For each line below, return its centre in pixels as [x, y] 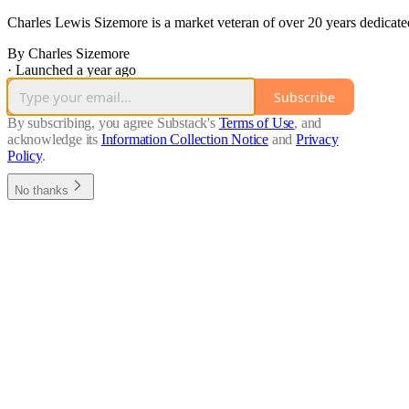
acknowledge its [53, 140]
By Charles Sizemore [68, 54]
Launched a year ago [76, 70]
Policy [25, 156]
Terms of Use [257, 123]
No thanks [42, 191]
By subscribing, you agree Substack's [111, 123]
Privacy [317, 140]
